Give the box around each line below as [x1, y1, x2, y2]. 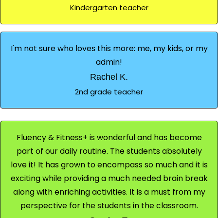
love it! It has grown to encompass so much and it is [10, 159, 208, 170]
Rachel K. [90, 72, 128, 82]
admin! [96, 56, 122, 68]
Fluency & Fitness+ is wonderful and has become [16, 131, 202, 143]
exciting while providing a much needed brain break [10, 172, 208, 184]
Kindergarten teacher [70, 2, 148, 13]
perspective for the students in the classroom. [20, 200, 198, 211]
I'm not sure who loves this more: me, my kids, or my [10, 42, 208, 54]
